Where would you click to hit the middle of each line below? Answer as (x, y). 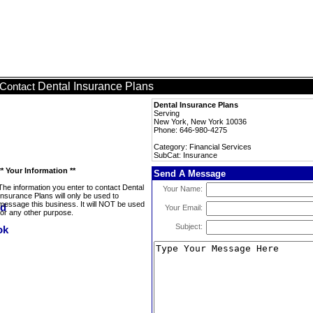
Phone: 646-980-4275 (190, 130)
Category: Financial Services (203, 147)
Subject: (189, 226)
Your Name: (183, 189)
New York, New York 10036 (200, 122)
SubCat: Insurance (185, 155)
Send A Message (190, 174)
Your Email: (184, 208)
